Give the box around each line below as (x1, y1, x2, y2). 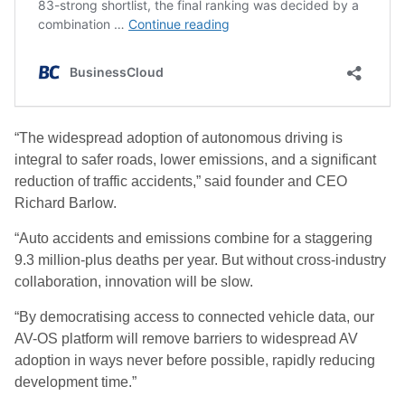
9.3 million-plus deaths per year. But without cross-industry (14, 252, 386, 268)
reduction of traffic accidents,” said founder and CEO (14, 174, 347, 189)
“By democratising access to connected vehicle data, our (14, 309, 374, 325)
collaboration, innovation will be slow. (14, 274, 257, 289)
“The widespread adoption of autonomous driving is (14, 130, 343, 146)
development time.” (14, 374, 137, 390)
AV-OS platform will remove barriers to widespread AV (14, 331, 358, 346)
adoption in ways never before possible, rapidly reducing (14, 353, 375, 368)
